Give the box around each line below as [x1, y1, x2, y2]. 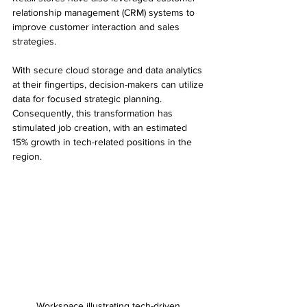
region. [12, 150, 42, 162]
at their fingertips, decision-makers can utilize [12, 78, 206, 90]
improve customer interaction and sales [12, 21, 182, 32]
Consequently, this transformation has [12, 107, 175, 119]
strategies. [12, 35, 56, 47]
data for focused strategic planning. [12, 93, 164, 104]
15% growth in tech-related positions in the [12, 136, 195, 147]
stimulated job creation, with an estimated [12, 121, 190, 133]
